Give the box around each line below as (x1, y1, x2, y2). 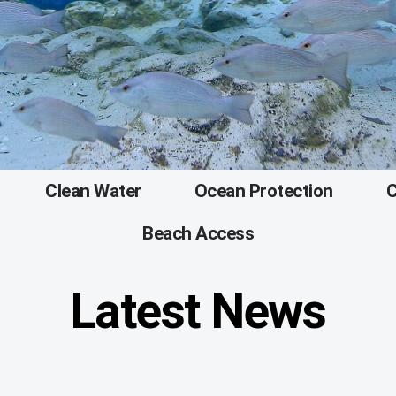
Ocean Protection (194, 180, 333, 202)
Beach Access (142, 223, 254, 244)
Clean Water (45, 180, 141, 202)
